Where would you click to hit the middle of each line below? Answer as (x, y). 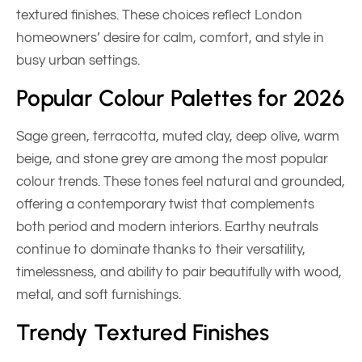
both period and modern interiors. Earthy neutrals (167, 227)
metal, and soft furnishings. (99, 295)
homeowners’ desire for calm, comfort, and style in (170, 38)
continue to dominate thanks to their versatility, (161, 249)
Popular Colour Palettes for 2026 (180, 97)
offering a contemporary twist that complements (165, 204)
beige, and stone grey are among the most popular (172, 159)
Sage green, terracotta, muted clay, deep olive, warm (178, 136)
